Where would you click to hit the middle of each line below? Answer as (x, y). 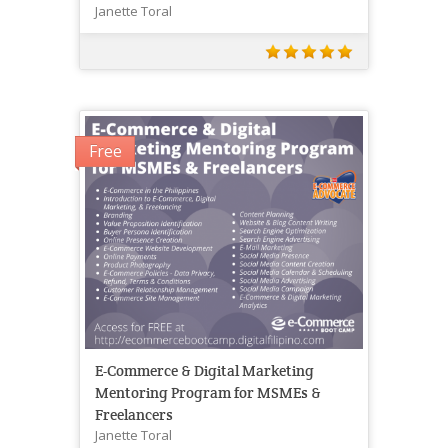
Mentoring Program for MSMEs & (208, 393)
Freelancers (134, 415)
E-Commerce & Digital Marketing (204, 371)
